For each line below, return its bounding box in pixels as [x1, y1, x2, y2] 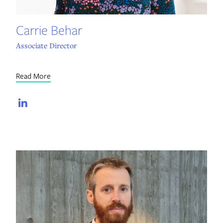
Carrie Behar [15, 21, 82, 39]
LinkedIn [40, 97, 74, 110]
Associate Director [15, 40, 77, 51]
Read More [15, 71, 51, 81]
